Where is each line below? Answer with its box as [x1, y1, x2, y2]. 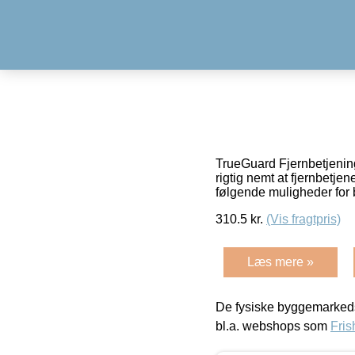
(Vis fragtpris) [266, 212, 341, 226]
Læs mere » [247, 254, 314, 269]
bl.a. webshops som [216, 319, 330, 333]
